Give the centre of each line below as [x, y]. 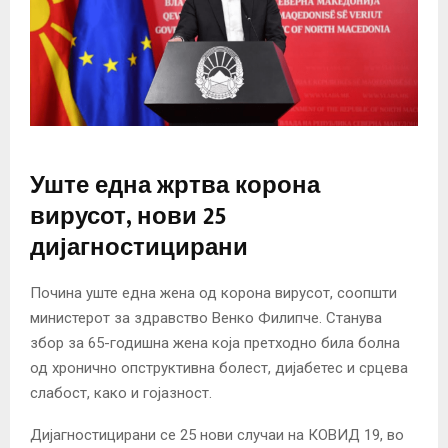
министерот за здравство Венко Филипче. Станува [206, 318]
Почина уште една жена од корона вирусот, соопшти [213, 293]
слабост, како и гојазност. [121, 393]
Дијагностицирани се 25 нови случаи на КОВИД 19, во [217, 435]
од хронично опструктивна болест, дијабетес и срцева [219, 368]
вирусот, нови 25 [128, 217]
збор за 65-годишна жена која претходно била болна [215, 343]
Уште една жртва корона [175, 186]
